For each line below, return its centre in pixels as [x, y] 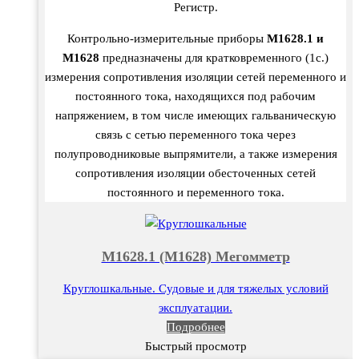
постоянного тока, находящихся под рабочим [196, 96]
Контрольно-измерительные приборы [167, 38]
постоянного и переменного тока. [196, 192]
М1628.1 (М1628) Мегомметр [196, 256]
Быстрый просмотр [196, 347]
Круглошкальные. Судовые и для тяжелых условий [196, 289]
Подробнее [196, 327]
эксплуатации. [196, 308]
